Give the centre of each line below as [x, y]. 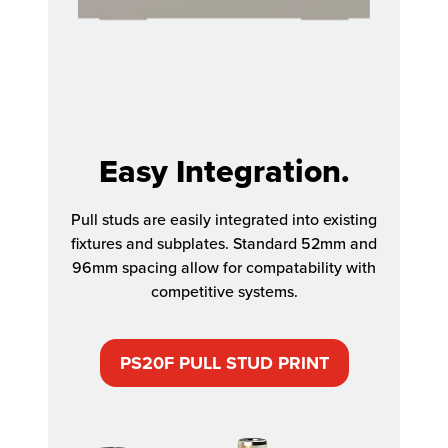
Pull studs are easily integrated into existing [224, 219]
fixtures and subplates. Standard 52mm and [224, 243]
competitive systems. [224, 291]
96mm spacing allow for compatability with [224, 267]
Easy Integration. [224, 171]
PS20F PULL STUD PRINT [224, 363]
